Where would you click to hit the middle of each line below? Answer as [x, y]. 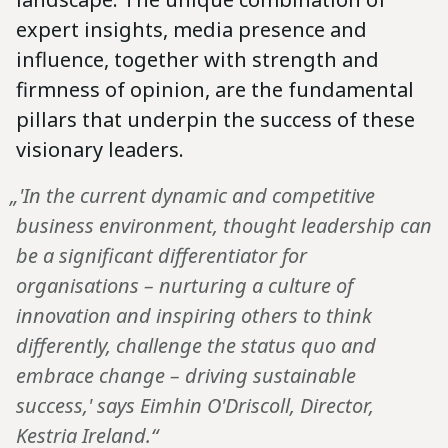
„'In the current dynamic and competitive [192, 196]
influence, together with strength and [197, 60]
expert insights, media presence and [191, 30]
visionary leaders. [100, 150]
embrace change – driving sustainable [186, 376]
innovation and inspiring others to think [194, 316]
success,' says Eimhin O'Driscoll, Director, [195, 406]
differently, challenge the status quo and [196, 346]
